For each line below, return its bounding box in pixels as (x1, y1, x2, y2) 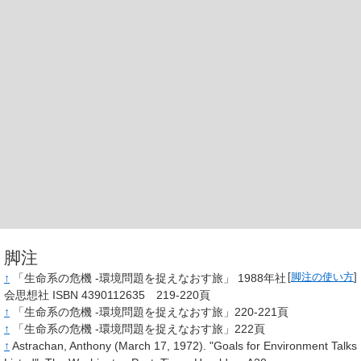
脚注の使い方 (291, 272, 354, 284)
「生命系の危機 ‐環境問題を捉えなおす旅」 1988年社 (13, 272, 286, 285)
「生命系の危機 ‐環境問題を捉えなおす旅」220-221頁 (13, 305, 288, 319)
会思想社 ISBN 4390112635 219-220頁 (4, 288, 210, 302)
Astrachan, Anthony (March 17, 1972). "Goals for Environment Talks (12, 339, 357, 353)
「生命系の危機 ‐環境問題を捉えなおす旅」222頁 (13, 322, 265, 336)
